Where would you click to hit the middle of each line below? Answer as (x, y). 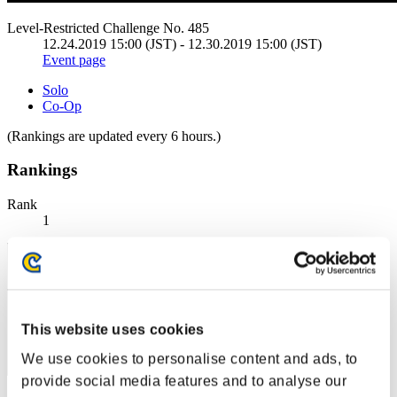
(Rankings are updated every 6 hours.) (114, 136)
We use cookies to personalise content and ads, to (190, 359)
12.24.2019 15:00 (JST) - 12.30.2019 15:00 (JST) (182, 43)
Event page (74, 59)
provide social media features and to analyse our (184, 381)
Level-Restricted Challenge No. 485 (108, 27)
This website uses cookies (113, 330)
